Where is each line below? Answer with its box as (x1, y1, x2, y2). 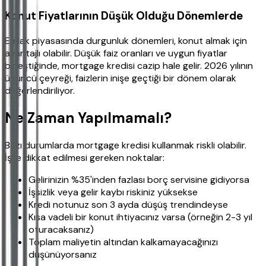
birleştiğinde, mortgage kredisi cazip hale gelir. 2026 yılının (5, 59, 253, 72)
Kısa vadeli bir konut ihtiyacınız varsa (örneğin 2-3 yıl (28, 210, 252, 223)
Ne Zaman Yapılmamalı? (5, 109, 172, 128)
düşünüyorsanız (28, 248, 97, 261)
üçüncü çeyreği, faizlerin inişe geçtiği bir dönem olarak (5, 72, 236, 85)
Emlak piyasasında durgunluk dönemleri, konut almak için (5, 34, 247, 47)
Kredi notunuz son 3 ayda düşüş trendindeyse (28, 198, 228, 211)
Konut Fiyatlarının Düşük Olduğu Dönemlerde (5, 8, 243, 24)
